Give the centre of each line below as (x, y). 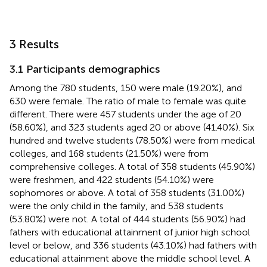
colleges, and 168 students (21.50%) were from (109, 153)
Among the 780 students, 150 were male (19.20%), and (126, 88)
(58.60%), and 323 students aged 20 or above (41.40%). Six (132, 127)
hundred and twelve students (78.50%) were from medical (132, 140)
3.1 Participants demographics (85, 69)
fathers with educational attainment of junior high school (130, 232)
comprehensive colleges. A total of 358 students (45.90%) (132, 166)
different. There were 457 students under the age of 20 (125, 114)
